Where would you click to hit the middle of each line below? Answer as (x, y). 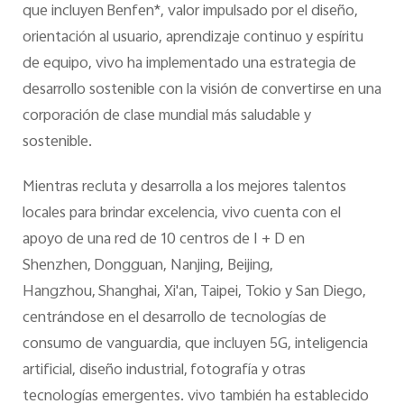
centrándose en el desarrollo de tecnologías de (174, 318)
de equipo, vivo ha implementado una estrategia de (189, 64)
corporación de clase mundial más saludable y (166, 116)
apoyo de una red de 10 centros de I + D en (163, 239)
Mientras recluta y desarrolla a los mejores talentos (184, 187)
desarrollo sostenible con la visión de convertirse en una (202, 90)
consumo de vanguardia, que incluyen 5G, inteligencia (195, 344)
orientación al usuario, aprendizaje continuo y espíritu (193, 37)
